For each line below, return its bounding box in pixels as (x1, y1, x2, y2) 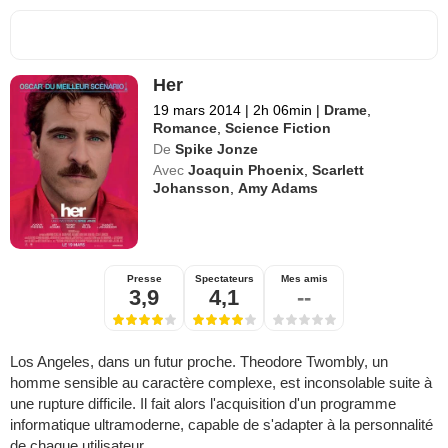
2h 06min (249, 102, 317, 119)
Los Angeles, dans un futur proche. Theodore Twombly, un (10, 353, 388, 371)
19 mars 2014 (153, 102, 242, 119)
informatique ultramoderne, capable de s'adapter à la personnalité (10, 416, 433, 434)
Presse (126, 273, 162, 285)
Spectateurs (194, 273, 254, 285)
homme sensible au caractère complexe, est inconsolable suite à (10, 374, 432, 392)
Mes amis (280, 273, 328, 285)
